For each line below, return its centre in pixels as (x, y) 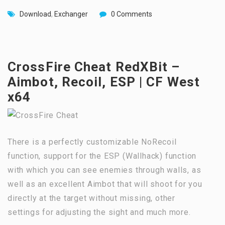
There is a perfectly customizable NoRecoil (92, 142)
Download (35, 14)
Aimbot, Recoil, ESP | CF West (104, 82)
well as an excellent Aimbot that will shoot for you (105, 184)
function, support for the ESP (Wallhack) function (102, 156)
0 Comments (132, 14)
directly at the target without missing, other (91, 198)
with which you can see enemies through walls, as (104, 170)
